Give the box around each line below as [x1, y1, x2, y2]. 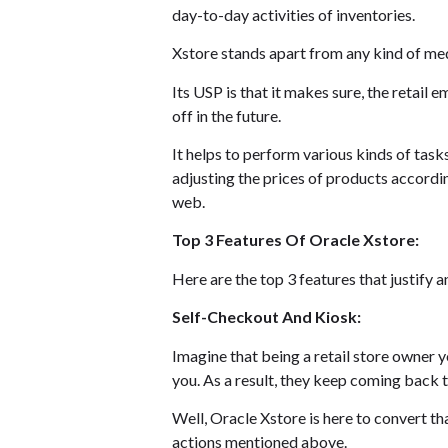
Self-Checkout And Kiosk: [172, 307, 361, 327]
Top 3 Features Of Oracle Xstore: [172, 230, 419, 250]
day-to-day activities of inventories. [172, 4, 415, 24]
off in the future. [172, 105, 281, 125]
